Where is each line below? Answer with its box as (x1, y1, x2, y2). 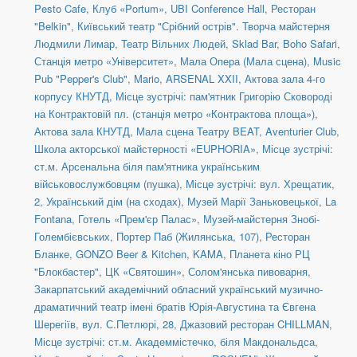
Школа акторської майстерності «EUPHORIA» (34, 141, 256, 157)
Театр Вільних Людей (121, 36, 226, 52)
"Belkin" (34, 18, 71, 34)
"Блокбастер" (34, 264, 99, 280)
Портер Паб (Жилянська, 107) (116, 229, 259, 245)
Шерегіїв (34, 316, 76, 332)
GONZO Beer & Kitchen (76, 246, 186, 262)
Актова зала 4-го (245, 71, 325, 87)
